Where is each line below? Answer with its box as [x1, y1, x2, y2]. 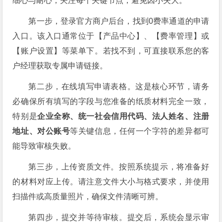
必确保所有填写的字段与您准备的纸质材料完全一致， [12, 97, 210, 106]
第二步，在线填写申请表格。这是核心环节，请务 [28, 82, 210, 91]
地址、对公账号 [12, 127, 70, 136]
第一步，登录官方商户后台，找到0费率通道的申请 [28, 17, 210, 26]
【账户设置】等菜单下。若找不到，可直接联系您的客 [12, 47, 210, 55]
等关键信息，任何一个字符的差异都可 [70, 127, 210, 136]
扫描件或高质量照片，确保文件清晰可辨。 [12, 192, 164, 201]
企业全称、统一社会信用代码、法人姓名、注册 [37, 112, 210, 121]
